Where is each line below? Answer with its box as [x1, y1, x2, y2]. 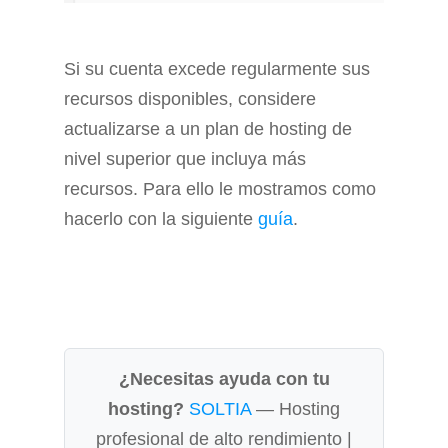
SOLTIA [189, 398, 251, 419]
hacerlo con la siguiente [64, 208, 258, 229]
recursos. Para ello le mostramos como [64, 178, 376, 199]
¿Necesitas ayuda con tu [118, 368, 330, 389]
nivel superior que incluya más [64, 148, 306, 169]
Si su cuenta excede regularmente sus [64, 58, 370, 79]
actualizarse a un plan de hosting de [64, 118, 352, 139]
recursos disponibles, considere [64, 88, 316, 109]
